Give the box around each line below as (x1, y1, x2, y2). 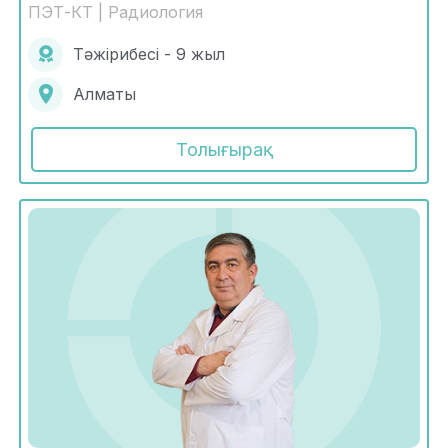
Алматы (73, 84, 136, 105)
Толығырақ (175, 138, 273, 160)
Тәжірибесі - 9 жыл (73, 44, 225, 65)
